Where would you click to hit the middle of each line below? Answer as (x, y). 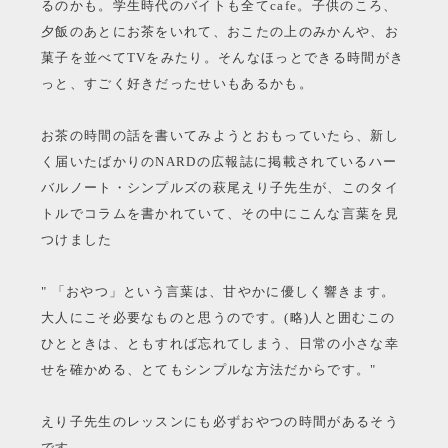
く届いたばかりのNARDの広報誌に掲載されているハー (219, 161)
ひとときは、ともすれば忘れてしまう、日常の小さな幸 (219, 343)
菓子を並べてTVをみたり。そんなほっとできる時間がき (222, 57)
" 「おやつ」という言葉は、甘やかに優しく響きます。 (218, 291)
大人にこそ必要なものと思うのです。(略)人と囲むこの (218, 317)
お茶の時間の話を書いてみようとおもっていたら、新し (219, 135)
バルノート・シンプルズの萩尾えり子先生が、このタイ (219, 187)
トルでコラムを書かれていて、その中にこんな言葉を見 (219, 213)
